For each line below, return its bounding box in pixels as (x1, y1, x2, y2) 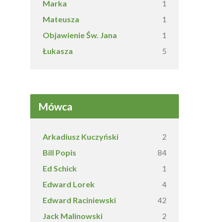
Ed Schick (43, 164, 77, 173)
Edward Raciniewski (43, 195, 116, 205)
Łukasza (43, 46, 73, 55)
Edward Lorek (43, 179, 95, 189)
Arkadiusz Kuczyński (43, 132, 118, 141)
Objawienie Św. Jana (43, 30, 117, 40)
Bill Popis (43, 148, 76, 157)
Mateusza (43, 14, 79, 24)
